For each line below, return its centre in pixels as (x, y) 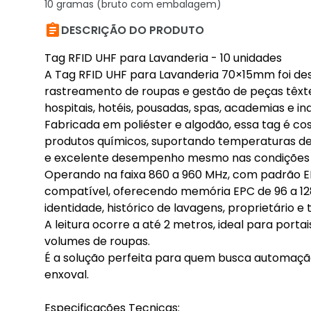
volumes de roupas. (97, 241)
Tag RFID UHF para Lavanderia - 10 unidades (163, 58)
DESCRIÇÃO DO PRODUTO (133, 30)
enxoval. (67, 275)
